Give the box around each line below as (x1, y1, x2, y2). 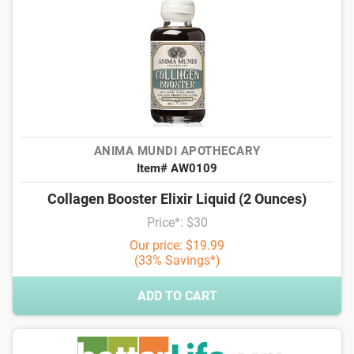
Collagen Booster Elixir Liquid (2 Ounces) (47, 190, 307, 207)
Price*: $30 (146, 215, 208, 230)
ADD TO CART (137, 288, 217, 303)
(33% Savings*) (134, 253, 220, 268)
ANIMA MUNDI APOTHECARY (93, 144, 261, 158)
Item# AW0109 (137, 161, 217, 175)
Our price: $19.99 (130, 238, 224, 253)
